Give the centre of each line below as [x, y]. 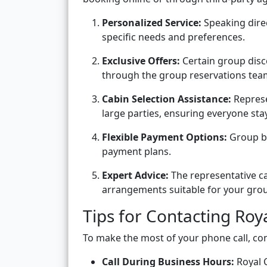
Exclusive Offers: [141, 61]
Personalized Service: [152, 23]
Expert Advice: [135, 176]
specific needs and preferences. [173, 37]
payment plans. [136, 152]
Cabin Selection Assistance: [167, 99]
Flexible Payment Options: [164, 137]
